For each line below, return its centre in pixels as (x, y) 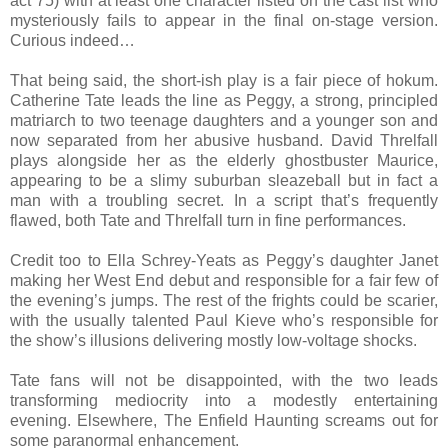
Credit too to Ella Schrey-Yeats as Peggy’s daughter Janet (224, 260)
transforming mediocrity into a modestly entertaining (224, 400)
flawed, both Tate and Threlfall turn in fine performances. (208, 220)
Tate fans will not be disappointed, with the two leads (224, 380)
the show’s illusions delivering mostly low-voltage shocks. (213, 340)
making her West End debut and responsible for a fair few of (224, 280)
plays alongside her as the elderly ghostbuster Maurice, (224, 160)
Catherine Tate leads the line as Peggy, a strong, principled (224, 100)
